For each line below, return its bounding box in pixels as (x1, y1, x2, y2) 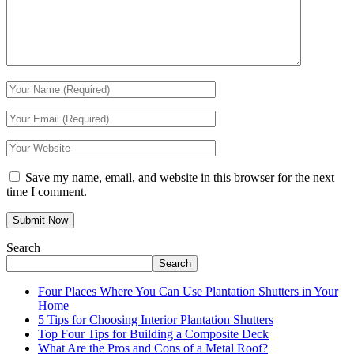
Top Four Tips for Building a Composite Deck (38, 327, 269, 341)
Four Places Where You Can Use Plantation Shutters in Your (38, 284, 338, 299)
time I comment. (6, 185, 87, 199)
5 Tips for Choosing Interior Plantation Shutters (38, 313, 273, 327)
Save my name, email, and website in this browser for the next (25, 171, 334, 185)
